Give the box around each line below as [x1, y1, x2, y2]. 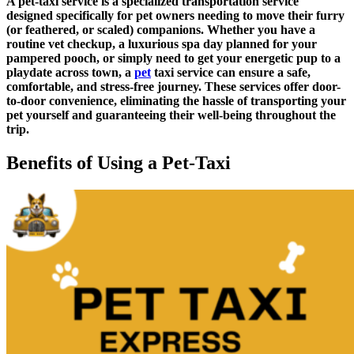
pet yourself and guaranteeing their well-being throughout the [6, 108, 336, 122]
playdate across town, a [6, 66, 134, 80]
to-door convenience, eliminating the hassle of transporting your [6, 94, 346, 108]
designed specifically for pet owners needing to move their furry [6, 9, 345, 23]
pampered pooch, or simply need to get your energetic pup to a [6, 51, 341, 66]
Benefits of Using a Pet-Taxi [6, 153, 231, 174]
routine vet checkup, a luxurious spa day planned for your [6, 37, 317, 51]
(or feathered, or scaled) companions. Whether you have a [6, 23, 315, 37]
